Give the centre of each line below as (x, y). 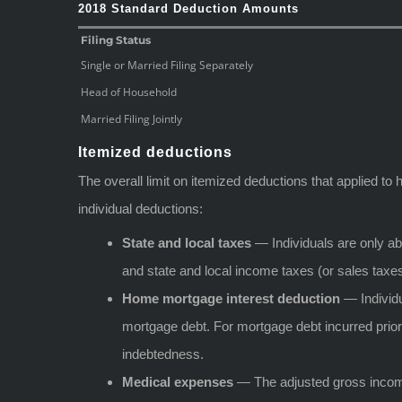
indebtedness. (163, 354)
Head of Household (129, 92)
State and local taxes (187, 242)
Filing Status (116, 39)
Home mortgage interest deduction (231, 298)
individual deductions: (140, 208)
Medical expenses (178, 381)
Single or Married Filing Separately (167, 65)
